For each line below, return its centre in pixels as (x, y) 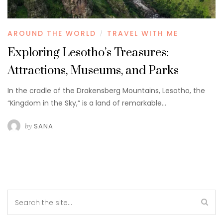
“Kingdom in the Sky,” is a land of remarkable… (87, 103)
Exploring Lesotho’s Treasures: (88, 53)
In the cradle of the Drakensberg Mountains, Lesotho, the (106, 90)
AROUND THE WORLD (52, 33)
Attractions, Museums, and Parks (93, 70)
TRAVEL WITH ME (143, 33)
